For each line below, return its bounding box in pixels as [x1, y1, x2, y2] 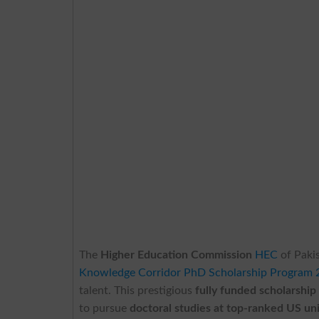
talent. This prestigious [79, 284, 196, 296]
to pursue [79, 302, 130, 314]
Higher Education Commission [100, 249, 253, 261]
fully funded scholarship [195, 284, 317, 296]
